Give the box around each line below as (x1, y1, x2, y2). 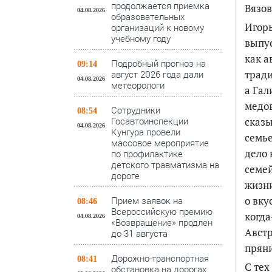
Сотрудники (111, 104, 160, 116)
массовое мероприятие (111, 137, 209, 149)
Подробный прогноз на (111, 57, 206, 69)
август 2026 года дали (111, 68, 203, 80)
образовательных (111, 10, 185, 22)
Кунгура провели (111, 126, 180, 138)
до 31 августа (111, 227, 168, 239)
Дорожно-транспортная (111, 252, 209, 264)
